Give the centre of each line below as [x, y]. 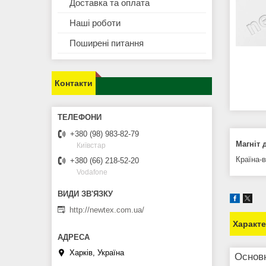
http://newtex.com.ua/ [107, 210]
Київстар [91, 146]
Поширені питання [107, 43]
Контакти [74, 83]
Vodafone [92, 172]
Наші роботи [95, 23]
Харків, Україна [97, 253]
